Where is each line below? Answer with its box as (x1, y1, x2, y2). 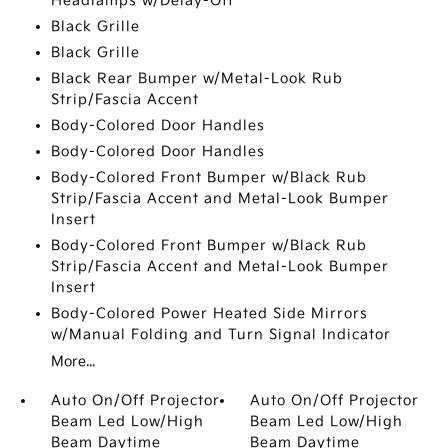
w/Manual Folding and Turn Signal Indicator (50, 326, 391, 343)
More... (50, 353, 95, 370)
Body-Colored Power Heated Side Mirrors (50, 305, 368, 322)
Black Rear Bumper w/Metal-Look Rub (50, 70, 343, 87)
